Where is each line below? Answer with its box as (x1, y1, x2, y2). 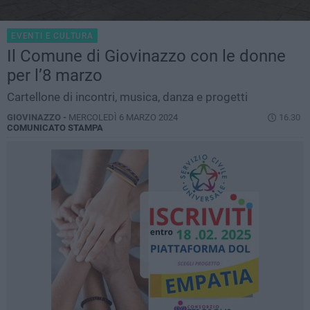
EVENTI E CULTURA (11, 31, 93, 42)
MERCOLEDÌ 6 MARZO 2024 (69, 112, 178, 123)
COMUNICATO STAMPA (7, 122, 103, 134)
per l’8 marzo (7, 66, 102, 86)
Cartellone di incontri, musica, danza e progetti (7, 90, 248, 104)
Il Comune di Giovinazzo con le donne (7, 46, 286, 66)
